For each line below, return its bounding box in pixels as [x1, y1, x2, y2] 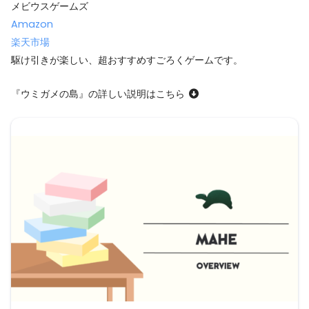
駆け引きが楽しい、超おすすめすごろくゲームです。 [11, 52, 243, 67]
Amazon [11, 17, 53, 31]
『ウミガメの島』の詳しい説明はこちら [11, 86, 188, 101]
